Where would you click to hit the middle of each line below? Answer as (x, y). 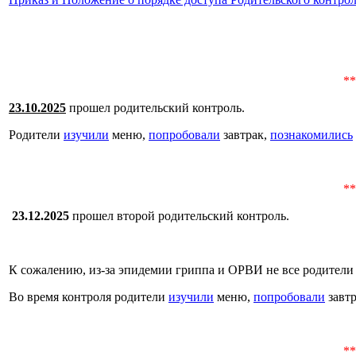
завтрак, (245, 134)
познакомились (311, 134)
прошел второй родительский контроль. (179, 215)
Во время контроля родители (89, 296)
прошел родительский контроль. (155, 107)
